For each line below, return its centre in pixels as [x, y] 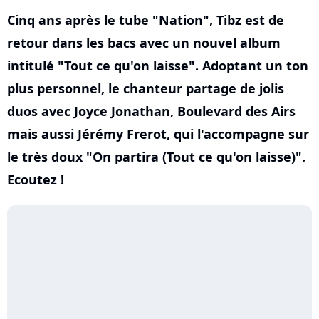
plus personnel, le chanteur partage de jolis [146, 88]
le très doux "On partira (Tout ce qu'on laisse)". [156, 157]
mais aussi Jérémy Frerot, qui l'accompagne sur [158, 134]
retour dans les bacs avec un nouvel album [144, 43]
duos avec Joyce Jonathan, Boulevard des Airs [151, 111]
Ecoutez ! [36, 179]
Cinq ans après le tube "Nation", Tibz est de [146, 20]
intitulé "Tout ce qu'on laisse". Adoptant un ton [158, 66]
